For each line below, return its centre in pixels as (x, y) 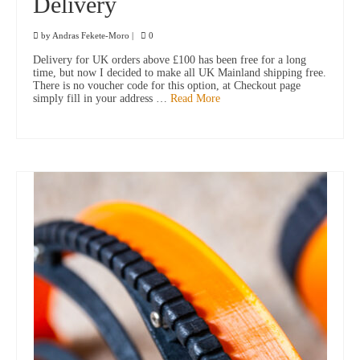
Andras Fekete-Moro (91, 36)
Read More (195, 99)
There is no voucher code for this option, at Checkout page (167, 86)
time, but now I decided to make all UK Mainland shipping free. (180, 73)
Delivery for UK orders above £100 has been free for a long (170, 60)
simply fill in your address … (102, 99)
